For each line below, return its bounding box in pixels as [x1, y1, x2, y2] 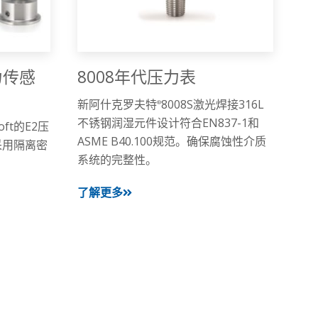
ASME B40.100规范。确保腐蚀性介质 [77, 133, 266, 150]
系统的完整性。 [77, 152, 157, 168]
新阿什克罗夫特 [77, 97, 157, 113]
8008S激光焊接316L [160, 97, 264, 113]
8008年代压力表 [77, 65, 196, 89]
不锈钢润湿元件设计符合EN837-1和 [77, 115, 259, 131]
